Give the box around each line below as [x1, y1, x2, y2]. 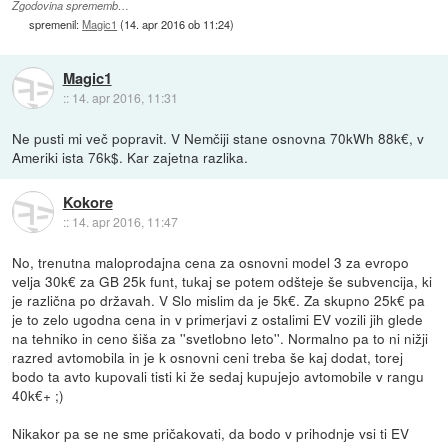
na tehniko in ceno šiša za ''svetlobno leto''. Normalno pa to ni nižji [12, 327, 429, 348]
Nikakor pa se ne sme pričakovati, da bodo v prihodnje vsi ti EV [12, 422, 410, 443]
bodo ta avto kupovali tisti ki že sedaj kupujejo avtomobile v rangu [12, 365, 425, 386]
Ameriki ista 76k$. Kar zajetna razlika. [12, 146, 249, 167]
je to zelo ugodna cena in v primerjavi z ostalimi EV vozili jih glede [12, 308, 424, 329]
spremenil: [29, 15, 83, 32]
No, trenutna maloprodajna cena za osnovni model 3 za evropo [12, 251, 410, 272]
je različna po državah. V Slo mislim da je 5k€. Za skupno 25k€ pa [12, 289, 426, 310]
